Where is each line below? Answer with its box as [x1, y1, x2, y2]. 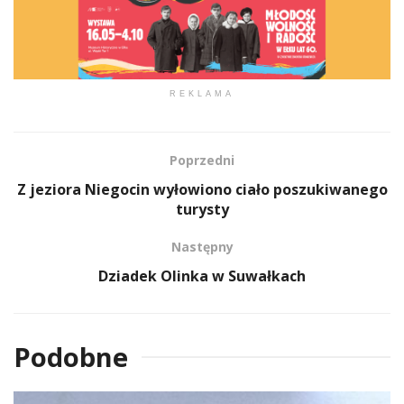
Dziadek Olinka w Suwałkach [98, 265, 306, 286]
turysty [175, 198, 229, 219]
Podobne [14, 338, 128, 374]
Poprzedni [170, 151, 234, 169]
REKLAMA [170, 88, 234, 98]
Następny [170, 237, 234, 255]
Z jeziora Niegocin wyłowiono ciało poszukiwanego [16, 179, 388, 199]
